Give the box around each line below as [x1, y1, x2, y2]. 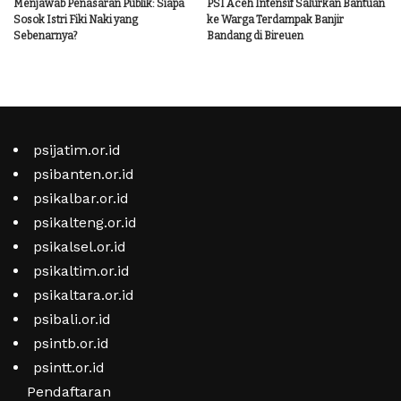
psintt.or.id [33, 359, 105, 377]
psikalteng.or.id [33, 214, 137, 232]
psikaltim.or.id [33, 262, 130, 280]
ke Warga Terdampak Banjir [207, 13, 344, 27]
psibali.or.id [33, 311, 111, 328]
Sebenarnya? [13, 30, 77, 43]
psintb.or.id [33, 335, 109, 353]
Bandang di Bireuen [207, 30, 303, 43]
